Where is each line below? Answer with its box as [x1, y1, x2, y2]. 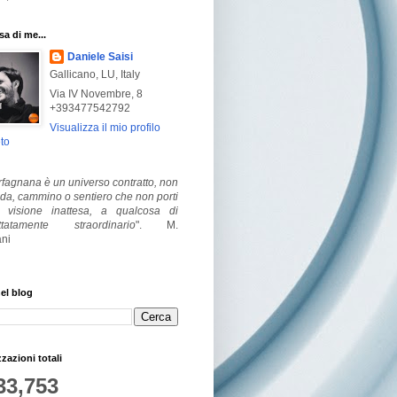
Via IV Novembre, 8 [50, 87, 143, 100]
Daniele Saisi [67, 50, 133, 63]
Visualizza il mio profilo [50, 121, 160, 134]
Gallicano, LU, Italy [50, 67, 140, 81]
